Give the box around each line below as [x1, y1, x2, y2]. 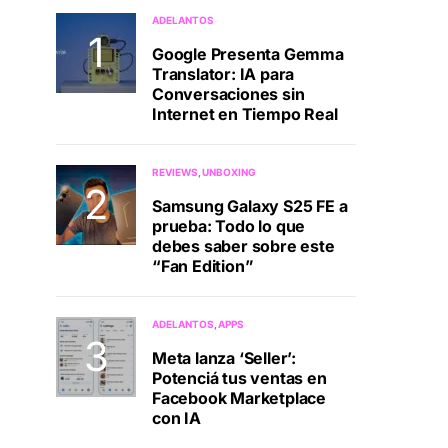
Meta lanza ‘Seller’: [152, 348, 296, 369]
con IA [152, 408, 201, 429]
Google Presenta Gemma [152, 44, 344, 65]
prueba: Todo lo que [152, 216, 306, 237]
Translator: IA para [152, 64, 295, 85]
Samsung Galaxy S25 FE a [152, 196, 348, 217]
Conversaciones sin [152, 84, 305, 105]
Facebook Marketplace [152, 388, 326, 409]
